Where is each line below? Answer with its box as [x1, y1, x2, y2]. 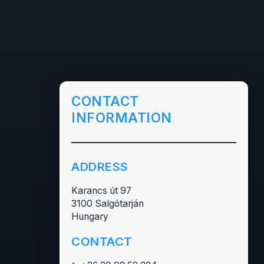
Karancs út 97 [71, 184, 131, 196]
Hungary [71, 210, 108, 222]
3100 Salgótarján [71, 197, 144, 209]
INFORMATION [71, 109, 172, 126]
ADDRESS [71, 159, 128, 174]
